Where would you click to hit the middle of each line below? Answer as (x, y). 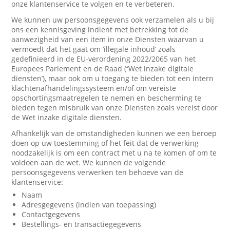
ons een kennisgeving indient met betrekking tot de (100, 30)
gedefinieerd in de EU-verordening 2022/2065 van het (104, 59)
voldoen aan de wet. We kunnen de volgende (89, 162)
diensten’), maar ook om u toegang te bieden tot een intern (113, 78)
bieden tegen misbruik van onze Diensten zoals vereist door (115, 108)
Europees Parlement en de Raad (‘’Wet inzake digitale (103, 69)
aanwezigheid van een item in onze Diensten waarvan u (108, 39)
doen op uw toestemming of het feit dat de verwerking (105, 143)
